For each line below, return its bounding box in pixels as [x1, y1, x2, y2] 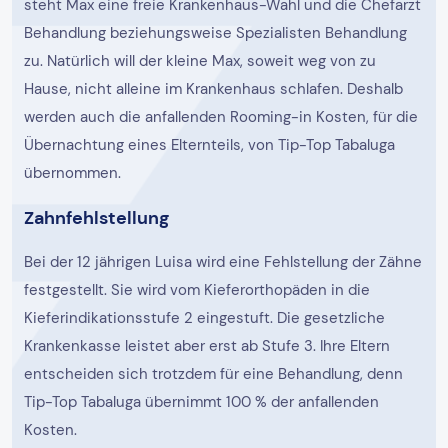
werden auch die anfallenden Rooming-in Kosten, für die [24, 107, 418, 128]
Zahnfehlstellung [24, 206, 169, 229]
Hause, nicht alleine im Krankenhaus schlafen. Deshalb [24, 79, 403, 100]
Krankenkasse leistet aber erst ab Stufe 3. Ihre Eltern [24, 336, 390, 357]
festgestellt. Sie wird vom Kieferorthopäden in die [24, 280, 370, 301]
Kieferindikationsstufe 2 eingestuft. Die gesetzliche [24, 308, 385, 329]
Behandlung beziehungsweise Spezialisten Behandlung [24, 23, 407, 44]
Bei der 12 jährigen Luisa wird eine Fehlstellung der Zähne [24, 252, 422, 273]
